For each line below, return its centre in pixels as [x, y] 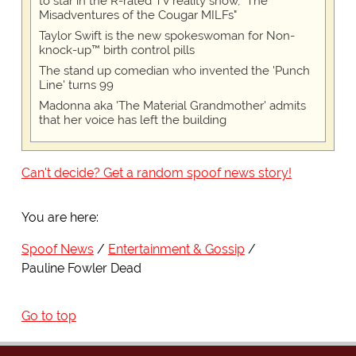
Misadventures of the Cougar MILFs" [137, 15]
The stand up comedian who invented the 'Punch [174, 71]
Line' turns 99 [76, 85]
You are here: [60, 218]
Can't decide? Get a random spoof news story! [156, 173]
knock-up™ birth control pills [116, 50]
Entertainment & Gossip [176, 250]
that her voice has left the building [132, 120]
